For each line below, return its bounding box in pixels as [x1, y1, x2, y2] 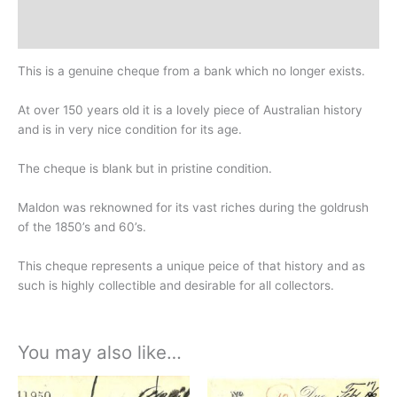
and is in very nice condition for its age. [18, 121, 242, 136]
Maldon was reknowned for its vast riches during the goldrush [18, 199, 369, 214]
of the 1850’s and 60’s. [18, 219, 146, 234]
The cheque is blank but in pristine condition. [18, 160, 272, 175]
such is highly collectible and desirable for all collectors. [18, 277, 334, 292]
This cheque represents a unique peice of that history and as [18, 258, 365, 273]
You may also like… [18, 341, 182, 364]
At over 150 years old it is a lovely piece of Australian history [18, 102, 362, 117]
